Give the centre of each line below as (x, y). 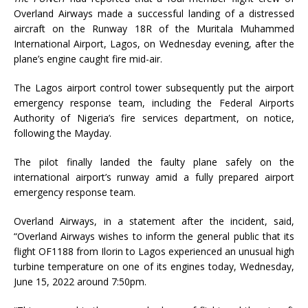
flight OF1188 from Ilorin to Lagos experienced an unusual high (154, 252)
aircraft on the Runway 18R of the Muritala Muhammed (154, 29)
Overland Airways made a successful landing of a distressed (154, 14)
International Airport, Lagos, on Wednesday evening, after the (154, 44)
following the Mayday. (63, 133)
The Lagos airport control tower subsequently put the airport (154, 88)
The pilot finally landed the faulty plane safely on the (154, 162)
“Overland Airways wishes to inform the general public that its (154, 236)
